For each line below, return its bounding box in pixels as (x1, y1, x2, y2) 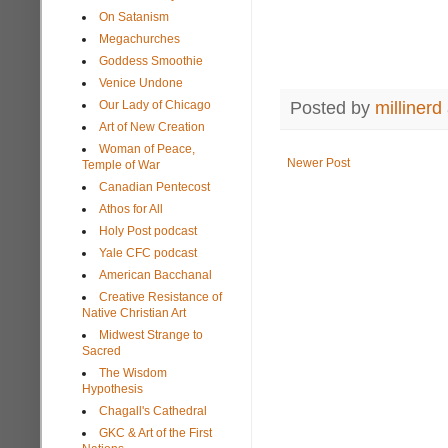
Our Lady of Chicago (99, 97, 211, 112)
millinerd (375, 97, 442, 118)
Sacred (82, 343, 121, 358)
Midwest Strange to (99, 327, 203, 342)
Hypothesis (82, 381, 143, 396)
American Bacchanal (99, 267, 212, 282)
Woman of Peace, (99, 141, 195, 156)
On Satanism (99, 9, 169, 24)
